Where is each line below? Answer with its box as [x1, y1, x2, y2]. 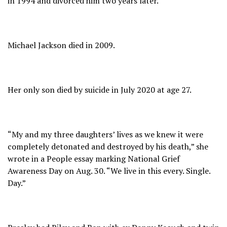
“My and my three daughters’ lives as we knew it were [8, 128, 203, 140]
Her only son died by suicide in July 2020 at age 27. [8, 84, 192, 95]
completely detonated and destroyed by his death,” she [8, 140, 208, 152]
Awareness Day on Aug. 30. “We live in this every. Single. [8, 165, 210, 176]
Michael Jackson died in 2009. [8, 39, 115, 51]
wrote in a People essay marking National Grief [8, 153, 180, 164]
